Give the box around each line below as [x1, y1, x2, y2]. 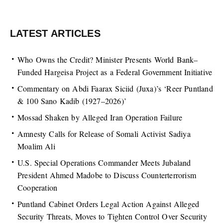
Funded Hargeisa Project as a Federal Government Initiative [17, 67, 213, 78]
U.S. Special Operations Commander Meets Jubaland [17, 157, 191, 168]
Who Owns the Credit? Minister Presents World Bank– [17, 54, 198, 65]
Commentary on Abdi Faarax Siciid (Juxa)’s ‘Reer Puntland [17, 83, 213, 94]
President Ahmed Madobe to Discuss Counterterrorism [17, 170, 197, 181]
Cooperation [17, 182, 58, 193]
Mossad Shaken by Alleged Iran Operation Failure [17, 112, 183, 123]
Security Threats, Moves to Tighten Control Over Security [17, 211, 207, 222]
